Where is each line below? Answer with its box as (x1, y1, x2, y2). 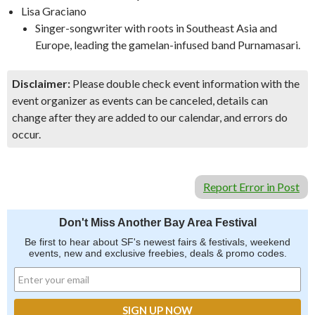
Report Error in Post (203, 180, 300, 193)
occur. (12, 127, 41, 141)
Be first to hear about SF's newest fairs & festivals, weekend (25, 236, 290, 247)
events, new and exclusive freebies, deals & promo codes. (28, 247, 287, 259)
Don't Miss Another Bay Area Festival (58, 217, 257, 229)
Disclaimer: (12, 77, 70, 90)
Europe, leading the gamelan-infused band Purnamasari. (35, 38, 300, 51)
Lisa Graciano (21, 4, 86, 18)
